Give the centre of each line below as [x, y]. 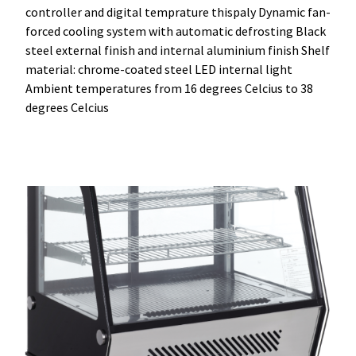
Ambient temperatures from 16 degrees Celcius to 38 [169, 89]
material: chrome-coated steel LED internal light [159, 70]
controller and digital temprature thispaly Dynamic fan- [178, 12]
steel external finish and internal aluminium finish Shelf [178, 50]
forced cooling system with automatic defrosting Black [176, 31]
